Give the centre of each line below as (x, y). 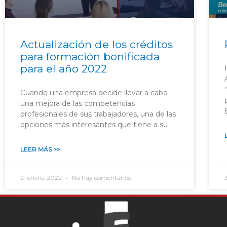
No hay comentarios (101, 177)
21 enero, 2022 (42, 177)
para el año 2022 (64, 68)
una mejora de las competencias (78, 103)
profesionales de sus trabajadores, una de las (98, 114)
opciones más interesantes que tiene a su (94, 124)
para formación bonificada (90, 56)
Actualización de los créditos (97, 44)
